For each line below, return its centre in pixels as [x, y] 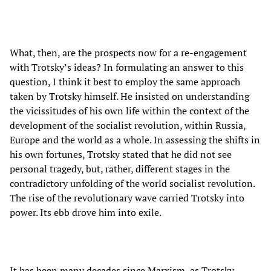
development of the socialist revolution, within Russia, [128, 126]
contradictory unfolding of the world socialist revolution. [132, 184]
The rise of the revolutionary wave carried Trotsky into [127, 198]
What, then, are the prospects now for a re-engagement [128, 53]
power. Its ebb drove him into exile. [86, 213]
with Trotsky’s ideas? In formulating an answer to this [127, 67]
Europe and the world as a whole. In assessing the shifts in [135, 140]
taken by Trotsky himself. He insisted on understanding [129, 96]
